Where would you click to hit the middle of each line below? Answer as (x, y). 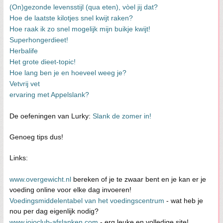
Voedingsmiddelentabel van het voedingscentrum (88, 201)
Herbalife (24, 51)
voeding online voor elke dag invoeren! (70, 190)
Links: (19, 158)
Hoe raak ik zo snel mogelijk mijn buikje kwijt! (80, 29)
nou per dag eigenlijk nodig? (54, 211)
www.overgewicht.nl (40, 179)
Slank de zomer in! (122, 116)
